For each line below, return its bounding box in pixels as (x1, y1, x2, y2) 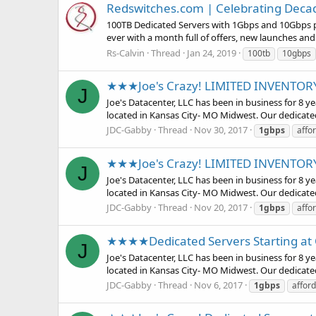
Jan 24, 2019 (187, 46, 236, 59)
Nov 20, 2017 (194, 201, 248, 214)
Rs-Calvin (107, 46, 145, 59)
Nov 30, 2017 (194, 123, 248, 137)
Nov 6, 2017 (194, 279, 243, 292)
